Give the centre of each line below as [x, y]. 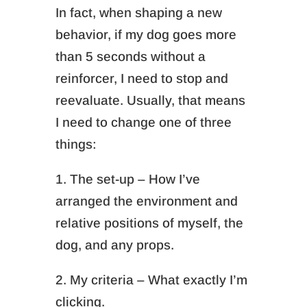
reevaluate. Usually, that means [150, 100]
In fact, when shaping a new [138, 13]
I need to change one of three [143, 122]
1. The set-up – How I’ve [127, 179]
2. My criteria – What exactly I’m [151, 280]
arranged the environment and [146, 201]
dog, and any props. [114, 245]
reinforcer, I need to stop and [142, 78]
